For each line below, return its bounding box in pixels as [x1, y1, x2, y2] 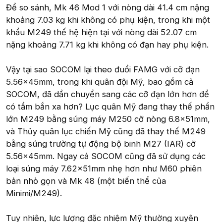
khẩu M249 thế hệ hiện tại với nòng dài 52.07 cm [6, 27, 197, 37]
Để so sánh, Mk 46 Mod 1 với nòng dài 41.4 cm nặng [6, 2, 209, 12]
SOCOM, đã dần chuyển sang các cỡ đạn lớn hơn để [6, 89, 209, 99]
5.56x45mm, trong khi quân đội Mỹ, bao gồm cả [6, 76, 193, 87]
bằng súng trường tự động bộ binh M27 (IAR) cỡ [6, 138, 196, 149]
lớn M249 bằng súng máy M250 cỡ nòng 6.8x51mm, [6, 113, 210, 124]
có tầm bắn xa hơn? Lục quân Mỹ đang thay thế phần [6, 101, 215, 111]
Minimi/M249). [6, 188, 62, 198]
